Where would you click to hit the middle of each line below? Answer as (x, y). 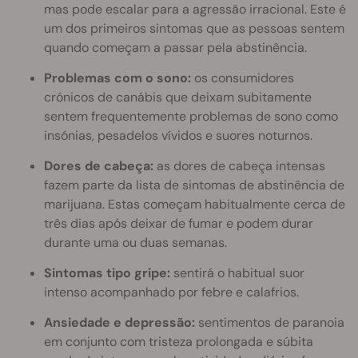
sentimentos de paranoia (270, 322)
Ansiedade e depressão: (119, 322)
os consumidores (243, 78)
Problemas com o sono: (117, 78)
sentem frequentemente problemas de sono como (191, 116)
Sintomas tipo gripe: (107, 272)
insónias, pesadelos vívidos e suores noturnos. (178, 135)
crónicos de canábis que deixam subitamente (178, 97)
